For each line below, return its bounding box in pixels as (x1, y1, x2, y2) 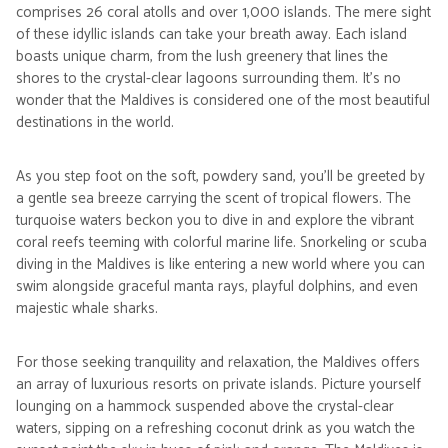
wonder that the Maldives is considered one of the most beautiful (16, 88, 430, 113)
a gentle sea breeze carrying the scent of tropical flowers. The (16, 186, 411, 211)
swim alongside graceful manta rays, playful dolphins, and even (16, 274, 418, 299)
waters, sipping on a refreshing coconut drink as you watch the (16, 416, 415, 441)
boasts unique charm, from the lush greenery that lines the (16, 44, 388, 69)
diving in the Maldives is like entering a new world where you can (16, 252, 425, 277)
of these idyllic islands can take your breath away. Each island (16, 22, 407, 47)
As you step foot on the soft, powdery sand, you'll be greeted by (16, 164, 425, 189)
